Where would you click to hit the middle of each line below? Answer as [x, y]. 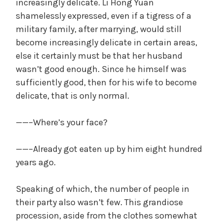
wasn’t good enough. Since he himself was [101, 69]
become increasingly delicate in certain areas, [107, 42]
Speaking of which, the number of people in [103, 189]
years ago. [36, 162]
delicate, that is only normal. [73, 95]
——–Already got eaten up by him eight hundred [109, 149]
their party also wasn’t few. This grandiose [99, 202]
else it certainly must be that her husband [99, 55]
